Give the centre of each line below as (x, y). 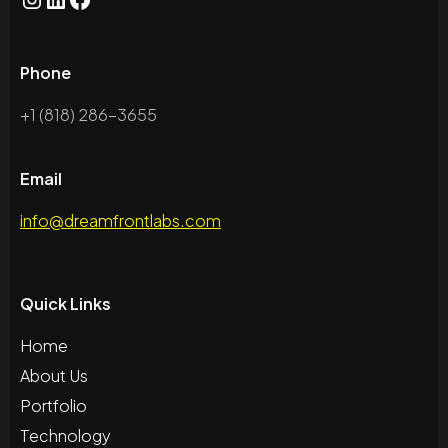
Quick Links (65, 304)
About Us (54, 376)
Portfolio (53, 406)
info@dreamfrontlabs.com (120, 221)
